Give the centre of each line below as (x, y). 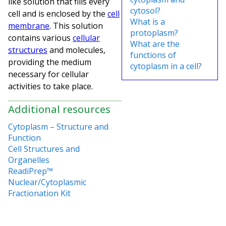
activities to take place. (51, 86)
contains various (40, 38)
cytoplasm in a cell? (166, 66)
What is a (148, 22)
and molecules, (76, 50)
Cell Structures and (44, 149)
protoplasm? (154, 33)
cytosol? (145, 11)
